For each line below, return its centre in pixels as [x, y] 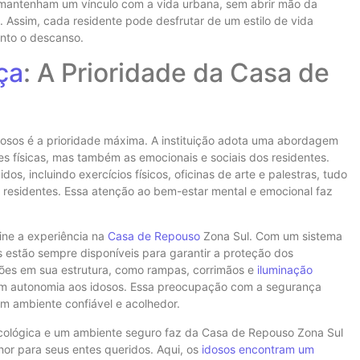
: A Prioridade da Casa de [176, 72]
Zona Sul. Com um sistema [271, 236]
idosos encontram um [258, 349]
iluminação [285, 270]
